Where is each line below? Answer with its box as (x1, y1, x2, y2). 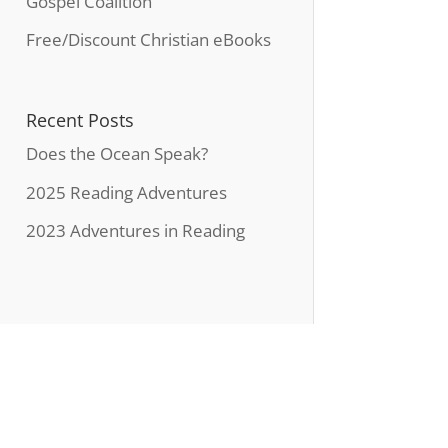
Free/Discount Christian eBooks (25, 28, 271, 52)
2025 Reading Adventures (25, 180, 227, 204)
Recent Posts (25, 108, 134, 133)
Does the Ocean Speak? (25, 142, 208, 166)
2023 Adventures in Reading (25, 219, 245, 243)
